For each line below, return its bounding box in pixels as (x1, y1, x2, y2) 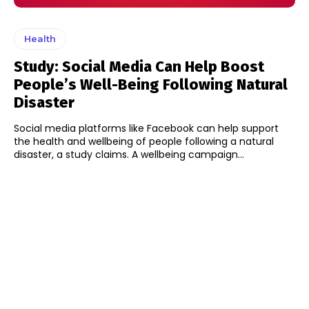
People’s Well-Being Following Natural (14, 75, 288, 94)
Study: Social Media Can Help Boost (14, 57, 264, 77)
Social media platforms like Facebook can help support (14, 121, 279, 136)
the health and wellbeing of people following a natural (14, 134, 274, 149)
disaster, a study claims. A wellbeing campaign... (14, 148, 244, 162)
